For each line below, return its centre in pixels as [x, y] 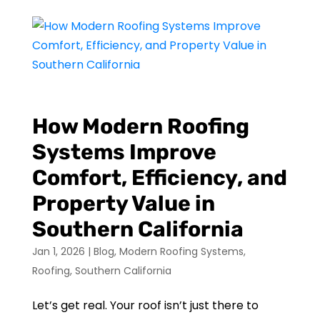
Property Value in [123, 204]
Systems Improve [124, 152]
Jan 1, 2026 [58, 251]
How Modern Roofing [140, 126]
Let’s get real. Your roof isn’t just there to [145, 305]
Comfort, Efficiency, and [159, 178]
